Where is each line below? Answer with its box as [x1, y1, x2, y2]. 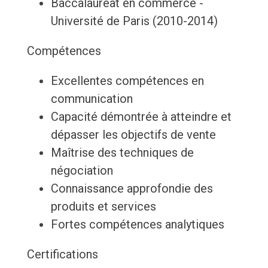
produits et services [50, 199, 156, 214]
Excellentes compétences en [50, 74, 204, 89]
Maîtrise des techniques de [50, 145, 194, 160]
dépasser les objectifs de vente [50, 127, 216, 142]
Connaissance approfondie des [50, 181, 213, 196]
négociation [50, 163, 113, 178]
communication [50, 92, 133, 106]
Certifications [26, 247, 98, 262]
